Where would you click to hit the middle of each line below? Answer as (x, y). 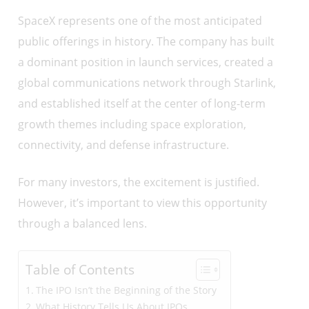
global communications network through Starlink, (147, 83)
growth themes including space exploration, (132, 124)
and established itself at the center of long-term (142, 103)
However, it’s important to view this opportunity (143, 203)
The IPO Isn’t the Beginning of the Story (126, 290)
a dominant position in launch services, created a (146, 62)
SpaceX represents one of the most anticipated (140, 21)
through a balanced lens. (83, 223)
